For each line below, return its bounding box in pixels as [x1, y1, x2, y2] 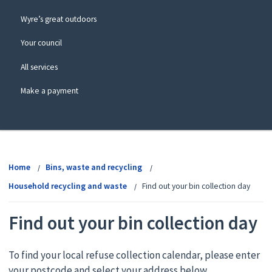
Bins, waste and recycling [46, 162, 143, 173]
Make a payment [20, 85, 78, 96]
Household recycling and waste [8, 181, 127, 192]
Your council [20, 38, 62, 49]
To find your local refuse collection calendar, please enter [8, 248, 260, 262]
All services [20, 61, 58, 72]
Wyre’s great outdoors [20, 14, 97, 25]
